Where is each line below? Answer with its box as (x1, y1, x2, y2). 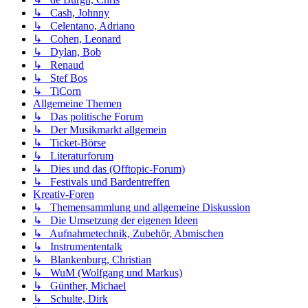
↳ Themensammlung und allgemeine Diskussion (33, 201, 250, 214)
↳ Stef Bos (33, 72, 87, 85)
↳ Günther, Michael (33, 280, 126, 292)
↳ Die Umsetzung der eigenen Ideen (33, 214, 198, 227)
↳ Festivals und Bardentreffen (33, 176, 170, 188)
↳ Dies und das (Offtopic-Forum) (33, 163, 185, 175)
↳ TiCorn (33, 85, 81, 98)
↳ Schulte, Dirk (33, 293, 108, 305)
